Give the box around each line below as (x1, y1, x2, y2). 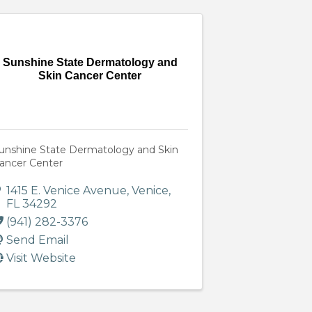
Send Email (6, 233, 69, 247)
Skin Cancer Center (38, 69, 142, 81)
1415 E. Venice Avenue (6, 184, 127, 198)
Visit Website (6, 251, 76, 265)
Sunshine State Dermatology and (2, 56, 178, 68)
